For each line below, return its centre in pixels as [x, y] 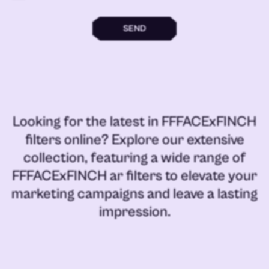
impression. [134, 212]
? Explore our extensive [173, 140]
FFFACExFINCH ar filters [87, 176]
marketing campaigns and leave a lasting [134, 194]
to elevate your [210, 176]
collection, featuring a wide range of [134, 158]
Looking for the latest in [87, 122]
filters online [63, 140]
